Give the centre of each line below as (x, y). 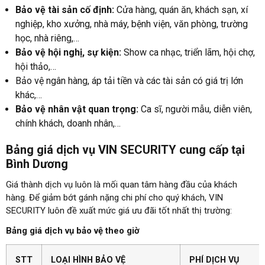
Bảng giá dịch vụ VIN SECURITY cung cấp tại (125, 149)
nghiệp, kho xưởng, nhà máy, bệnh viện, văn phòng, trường (132, 24)
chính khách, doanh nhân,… (68, 123)
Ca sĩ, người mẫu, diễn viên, (195, 109)
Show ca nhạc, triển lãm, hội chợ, (188, 52)
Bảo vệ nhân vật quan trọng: (77, 109)
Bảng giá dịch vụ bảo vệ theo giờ (74, 230)
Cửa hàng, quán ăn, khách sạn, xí (181, 9)
